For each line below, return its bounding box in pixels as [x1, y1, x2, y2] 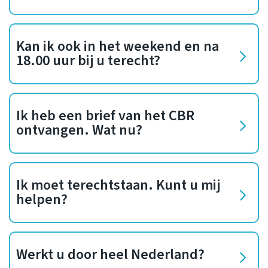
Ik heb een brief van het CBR [16, 105, 194, 127]
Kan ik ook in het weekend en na [16, 36, 219, 57]
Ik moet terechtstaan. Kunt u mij [16, 175, 220, 196]
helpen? [16, 189, 68, 211]
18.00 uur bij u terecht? [16, 50, 160, 72]
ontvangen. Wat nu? [16, 120, 142, 141]
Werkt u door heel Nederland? [16, 244, 205, 266]
